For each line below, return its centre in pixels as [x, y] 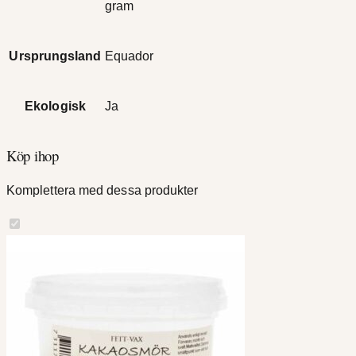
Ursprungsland [55, 56]
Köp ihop [33, 156]
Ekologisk [55, 106]
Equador [130, 56]
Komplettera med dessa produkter [103, 190]
